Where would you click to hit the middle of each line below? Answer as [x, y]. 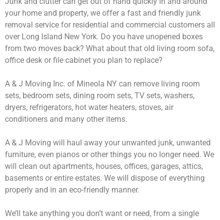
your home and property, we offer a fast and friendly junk [103, 13]
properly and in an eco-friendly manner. [72, 190]
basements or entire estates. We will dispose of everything [105, 178]
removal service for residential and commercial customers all [110, 25]
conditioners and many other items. [66, 119]
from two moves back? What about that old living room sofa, [110, 48]
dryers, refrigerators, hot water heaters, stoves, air [89, 107]
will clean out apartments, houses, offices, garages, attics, [104, 166]
